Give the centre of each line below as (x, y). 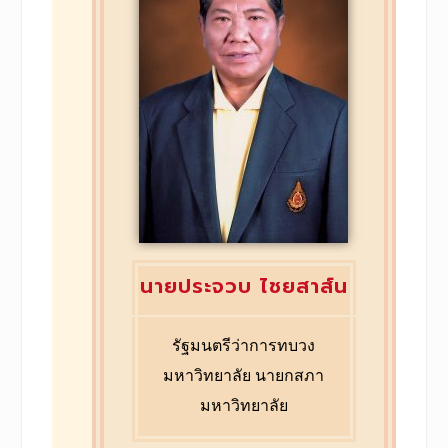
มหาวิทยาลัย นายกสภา (244, 375)
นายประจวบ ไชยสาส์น (243, 285)
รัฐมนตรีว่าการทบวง (244, 345)
